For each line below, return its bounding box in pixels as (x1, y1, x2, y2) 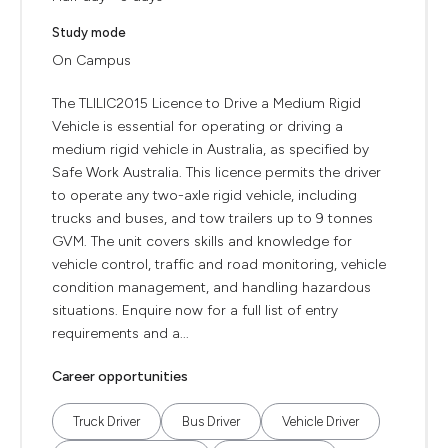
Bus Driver (182, 414, 240, 429)
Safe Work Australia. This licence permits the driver (52, 164, 381, 181)
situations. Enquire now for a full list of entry (52, 302, 338, 319)
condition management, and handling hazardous (52, 279, 371, 296)
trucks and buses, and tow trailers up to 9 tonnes (52, 210, 373, 227)
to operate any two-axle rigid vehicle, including (52, 187, 357, 204)
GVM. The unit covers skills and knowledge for (52, 233, 352, 250)
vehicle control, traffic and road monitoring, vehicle (52, 256, 386, 273)
